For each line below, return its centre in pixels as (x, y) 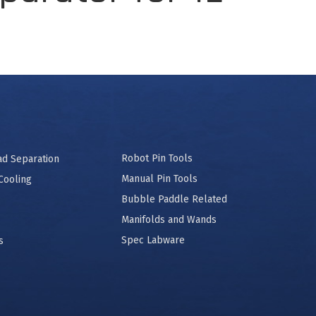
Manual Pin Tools (159, 179)
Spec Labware (153, 240)
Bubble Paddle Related (174, 199)
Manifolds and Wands (169, 220)
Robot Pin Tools (157, 158)
